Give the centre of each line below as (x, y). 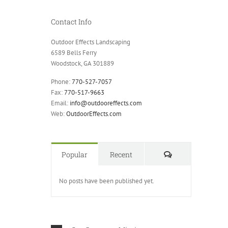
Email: (60, 103)
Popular (74, 154)
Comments (190, 154)
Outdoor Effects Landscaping (91, 42)
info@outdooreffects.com (106, 103)
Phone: (61, 81)
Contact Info (71, 22)
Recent (121, 154)
